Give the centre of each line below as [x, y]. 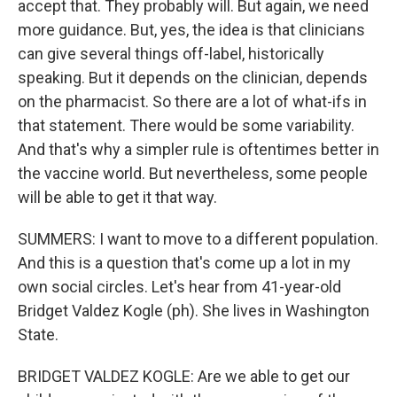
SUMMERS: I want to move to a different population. [198, 239]
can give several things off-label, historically [171, 54]
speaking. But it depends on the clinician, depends [193, 78]
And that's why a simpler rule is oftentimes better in [198, 149]
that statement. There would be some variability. [186, 125]
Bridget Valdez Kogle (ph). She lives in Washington [194, 311]
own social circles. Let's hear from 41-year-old [179, 287]
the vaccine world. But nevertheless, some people [193, 173]
